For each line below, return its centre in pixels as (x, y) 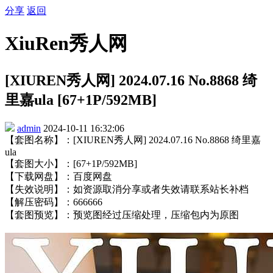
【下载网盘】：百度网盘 (58, 176)
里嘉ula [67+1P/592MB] (81, 100)
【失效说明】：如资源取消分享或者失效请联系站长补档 (127, 189)
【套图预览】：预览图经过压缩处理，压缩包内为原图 (122, 214)
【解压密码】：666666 (54, 202)
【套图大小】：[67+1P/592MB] (71, 163)
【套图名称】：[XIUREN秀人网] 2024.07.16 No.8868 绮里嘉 (133, 140)
